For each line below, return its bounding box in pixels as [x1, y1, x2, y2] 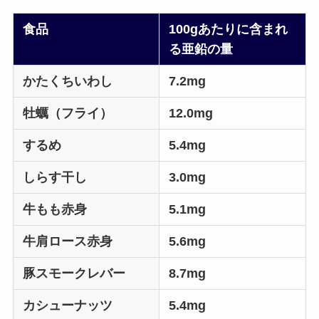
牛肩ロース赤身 [23, 234, 113, 249]
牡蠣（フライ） [23, 105, 113, 120]
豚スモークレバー [23, 266, 126, 281]
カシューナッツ [23, 298, 113, 313]
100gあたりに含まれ [169, 21, 288, 36]
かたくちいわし [23, 73, 113, 88]
